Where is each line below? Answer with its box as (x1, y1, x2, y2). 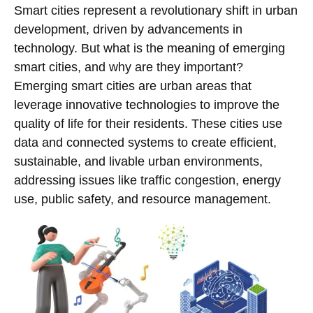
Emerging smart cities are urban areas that (14, 79, 252, 93)
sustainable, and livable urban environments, (14, 154, 263, 168)
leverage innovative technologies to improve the (14, 98, 279, 112)
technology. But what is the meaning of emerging (14, 41, 285, 55)
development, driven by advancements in (14, 22, 242, 36)
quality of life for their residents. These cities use (14, 117, 282, 131)
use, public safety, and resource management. (14, 192, 271, 206)
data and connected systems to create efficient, (14, 136, 277, 150)
